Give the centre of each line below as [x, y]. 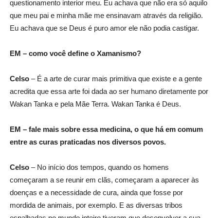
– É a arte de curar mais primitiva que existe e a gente [116, 79]
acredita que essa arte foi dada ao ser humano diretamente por [109, 91]
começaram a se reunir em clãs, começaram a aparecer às [104, 180]
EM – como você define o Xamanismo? [75, 53]
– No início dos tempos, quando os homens [99, 167]
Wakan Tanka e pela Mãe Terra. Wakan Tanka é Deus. [95, 104]
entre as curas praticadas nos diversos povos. [88, 142]
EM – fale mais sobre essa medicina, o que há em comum [106, 129]
